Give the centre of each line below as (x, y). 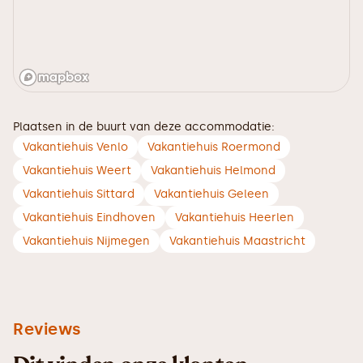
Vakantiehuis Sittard (79, 194)
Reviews (47, 329)
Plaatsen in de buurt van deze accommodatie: (144, 127)
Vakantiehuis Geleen (211, 194)
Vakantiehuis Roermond (214, 147)
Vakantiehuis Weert (77, 171)
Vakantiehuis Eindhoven (89, 218)
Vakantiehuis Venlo (75, 147)
